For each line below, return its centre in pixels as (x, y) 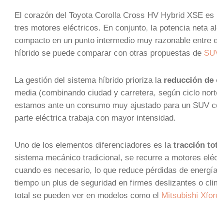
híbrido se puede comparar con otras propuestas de (109, 53)
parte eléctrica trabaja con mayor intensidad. (95, 118)
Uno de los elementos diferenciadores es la (94, 145)
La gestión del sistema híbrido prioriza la (89, 80)
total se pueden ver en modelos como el (88, 195)
